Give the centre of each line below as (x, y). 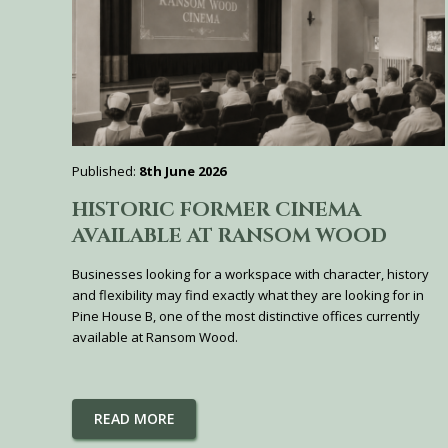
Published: (105, 171)
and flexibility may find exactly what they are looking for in (248, 295)
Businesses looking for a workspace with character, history (250, 274)
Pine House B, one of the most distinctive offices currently (246, 316)
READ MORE (134, 419)
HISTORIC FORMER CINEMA (216, 210)
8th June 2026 (182, 171)
